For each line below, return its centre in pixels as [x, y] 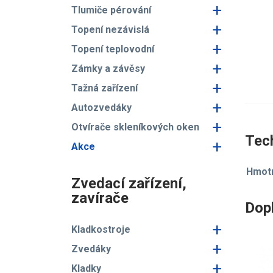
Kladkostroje [101, 229]
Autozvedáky [101, 108]
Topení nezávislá [110, 30]
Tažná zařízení [105, 88]
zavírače [100, 198]
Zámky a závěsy [108, 69]
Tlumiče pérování [111, 10]
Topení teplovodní [113, 49]
